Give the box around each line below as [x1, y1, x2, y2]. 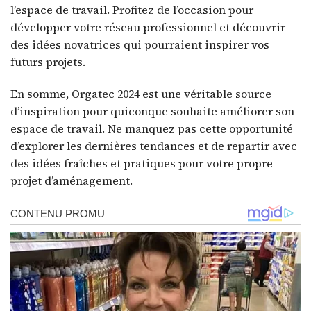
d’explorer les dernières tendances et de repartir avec [10, 137, 297, 153]
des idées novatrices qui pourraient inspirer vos [10, 37, 269, 53]
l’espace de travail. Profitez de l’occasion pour [10, 2, 253, 18]
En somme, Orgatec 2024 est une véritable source [10, 85, 271, 101]
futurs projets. [10, 54, 85, 70]
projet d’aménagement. [10, 172, 133, 188]
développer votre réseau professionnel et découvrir [10, 19, 285, 35]
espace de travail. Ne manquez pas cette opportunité [10, 120, 293, 136]
